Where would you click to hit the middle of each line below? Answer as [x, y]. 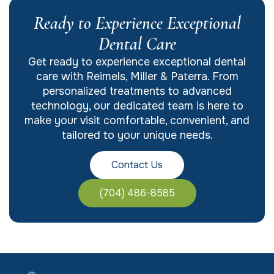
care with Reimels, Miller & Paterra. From [137, 76]
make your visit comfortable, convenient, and [137, 120]
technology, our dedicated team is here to [137, 106]
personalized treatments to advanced [137, 91]
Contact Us [137, 165]
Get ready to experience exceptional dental [137, 61]
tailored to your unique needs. [137, 135]
